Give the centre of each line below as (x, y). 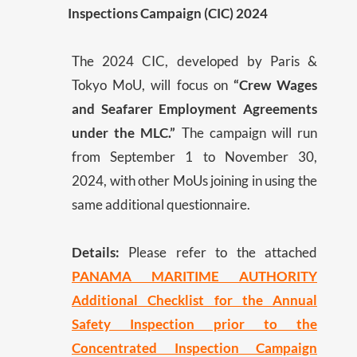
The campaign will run (247, 133)
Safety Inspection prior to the (194, 324)
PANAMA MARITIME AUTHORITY (194, 277)
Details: (96, 253)
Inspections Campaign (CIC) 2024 (168, 14)
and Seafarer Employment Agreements (194, 109)
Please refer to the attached (218, 253)
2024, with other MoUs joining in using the (194, 181)
